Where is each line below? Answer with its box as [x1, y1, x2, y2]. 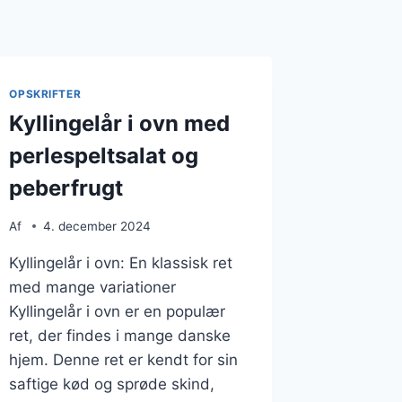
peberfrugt [9, 174, 124, 201]
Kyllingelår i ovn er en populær [9, 301, 226, 320]
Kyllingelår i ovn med [9, 109, 231, 136]
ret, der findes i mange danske [9, 326, 232, 345]
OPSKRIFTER [9, 87, 82, 101]
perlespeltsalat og [9, 142, 199, 169]
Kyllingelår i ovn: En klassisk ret [9, 253, 233, 272]
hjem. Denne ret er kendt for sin [9, 350, 239, 369]
